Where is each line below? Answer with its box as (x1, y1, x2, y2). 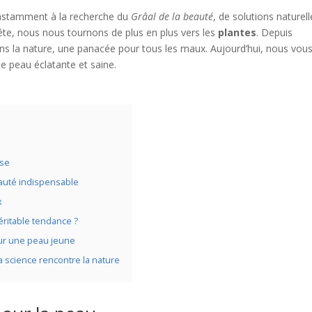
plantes (218, 26, 257, 40)
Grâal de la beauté (131, 10, 214, 24)
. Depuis (256, 26, 293, 40)
